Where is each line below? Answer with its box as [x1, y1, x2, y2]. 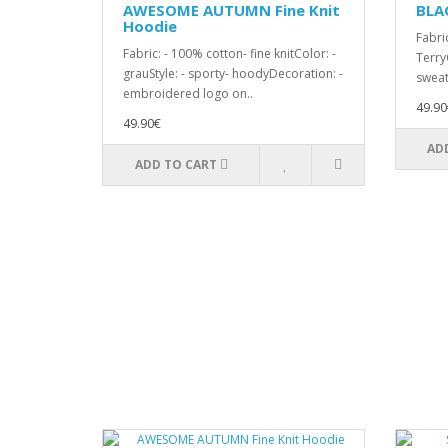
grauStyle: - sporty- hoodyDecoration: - [123, 65, 343, 82]
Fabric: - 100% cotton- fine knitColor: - [123, 45, 336, 62]
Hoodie [123, 16, 177, 36]
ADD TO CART [134, 156, 217, 173]
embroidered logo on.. [123, 85, 253, 102]
